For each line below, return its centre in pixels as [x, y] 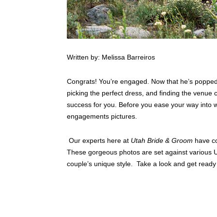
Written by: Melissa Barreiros [111, 57]
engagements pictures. [102, 116]
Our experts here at [99, 140]
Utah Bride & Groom [162, 140]
